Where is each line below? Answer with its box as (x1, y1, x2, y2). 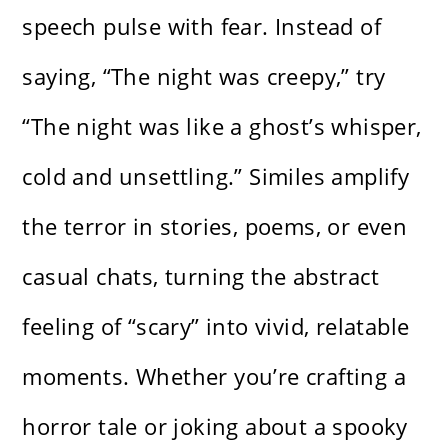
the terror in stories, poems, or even (22, 210, 408, 241)
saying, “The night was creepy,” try (22, 60, 386, 91)
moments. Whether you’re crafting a (22, 360, 407, 391)
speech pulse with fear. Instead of (22, 10, 382, 41)
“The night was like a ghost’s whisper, (22, 110, 422, 141)
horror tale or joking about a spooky (22, 410, 408, 441)
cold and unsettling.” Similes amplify (22, 160, 410, 191)
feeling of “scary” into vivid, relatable (22, 310, 410, 341)
